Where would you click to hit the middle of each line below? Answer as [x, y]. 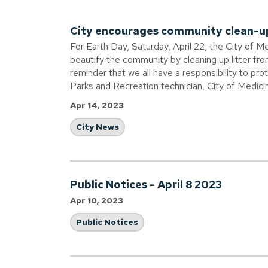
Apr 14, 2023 [97, 105]
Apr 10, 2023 [97, 200]
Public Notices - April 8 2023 [146, 185]
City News [98, 127]
